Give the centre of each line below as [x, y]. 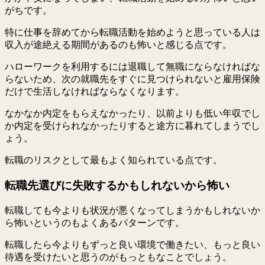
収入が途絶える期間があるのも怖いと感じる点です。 [118, 45]
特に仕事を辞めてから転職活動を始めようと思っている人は [132, 33]
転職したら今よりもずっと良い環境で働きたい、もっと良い [132, 244]
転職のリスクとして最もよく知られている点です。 [114, 160]
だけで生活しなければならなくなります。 [95, 92]
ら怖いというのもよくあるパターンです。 [95, 222]
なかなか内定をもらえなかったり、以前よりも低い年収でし [132, 114]
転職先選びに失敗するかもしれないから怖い [117, 185]
